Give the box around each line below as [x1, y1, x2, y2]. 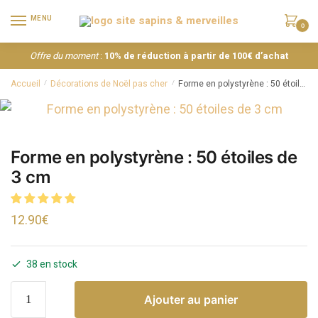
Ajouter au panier [144, 292, 238, 307]
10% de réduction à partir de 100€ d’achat [104, 48, 288, 62]
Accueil [11, 77, 40, 90]
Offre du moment [30, 48, 98, 62]
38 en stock [26, 256, 77, 272]
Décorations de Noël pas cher [50, 77, 168, 90]
